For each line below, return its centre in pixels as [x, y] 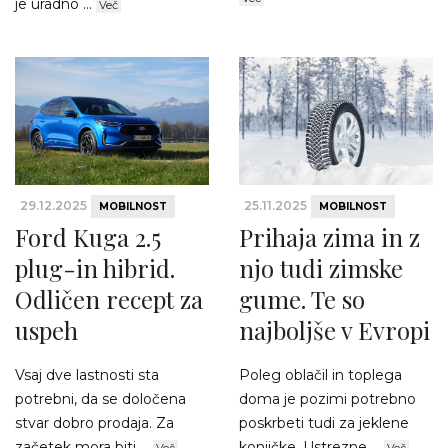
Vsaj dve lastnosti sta [87, 374]
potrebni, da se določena [100, 398]
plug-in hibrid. [95, 267]
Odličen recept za [109, 298]
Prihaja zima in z [329, 236]
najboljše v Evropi [334, 329]
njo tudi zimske [321, 267]
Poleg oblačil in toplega [320, 374]
